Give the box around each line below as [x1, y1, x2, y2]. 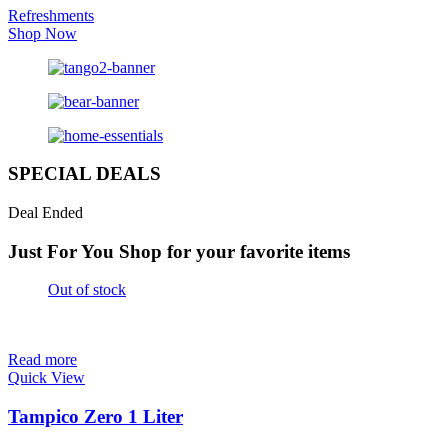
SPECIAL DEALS [8, 163, 161, 185]
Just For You [8, 240, 114, 262]
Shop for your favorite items [119, 240, 350, 262]
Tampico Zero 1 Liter [8, 406, 183, 428]
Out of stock [48, 281, 126, 299]
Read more [8, 351, 77, 369]
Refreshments [8, 6, 94, 24]
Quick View [8, 369, 85, 387]
